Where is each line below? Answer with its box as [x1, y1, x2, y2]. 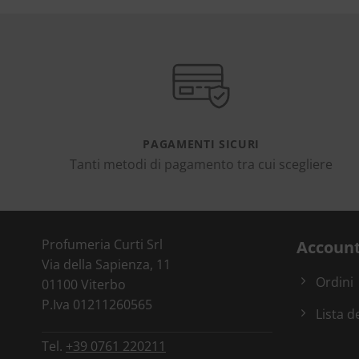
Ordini [315, 273, 353, 292]
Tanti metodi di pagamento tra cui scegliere [70, 155, 333, 174]
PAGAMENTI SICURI [143, 135, 260, 151]
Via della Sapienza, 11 [42, 256, 171, 274]
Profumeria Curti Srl [42, 236, 163, 254]
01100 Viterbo [42, 276, 126, 294]
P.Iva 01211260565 [42, 296, 152, 314]
